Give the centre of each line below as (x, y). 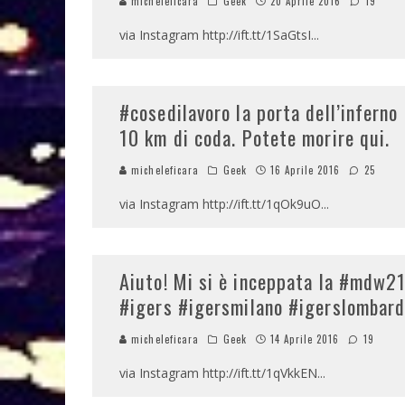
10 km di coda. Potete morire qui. (255, 137)
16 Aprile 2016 (306, 170)
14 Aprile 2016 (305, 339)
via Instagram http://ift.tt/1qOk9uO (220, 204)
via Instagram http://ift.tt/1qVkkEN (218, 373)
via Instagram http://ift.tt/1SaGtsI (215, 35)
